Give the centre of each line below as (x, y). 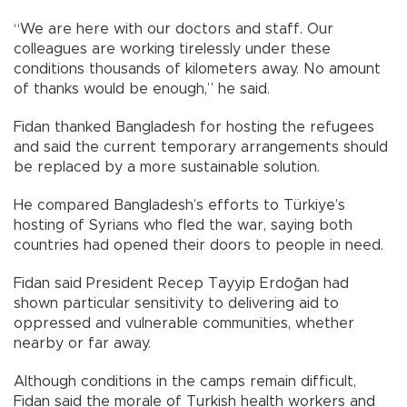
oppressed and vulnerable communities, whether (184, 324)
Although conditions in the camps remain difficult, (185, 382)
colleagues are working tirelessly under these (172, 50)
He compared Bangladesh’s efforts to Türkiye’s (179, 206)
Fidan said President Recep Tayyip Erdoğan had (181, 284)
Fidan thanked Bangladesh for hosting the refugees (194, 128)
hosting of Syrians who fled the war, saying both (183, 226)
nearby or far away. (82, 344)
